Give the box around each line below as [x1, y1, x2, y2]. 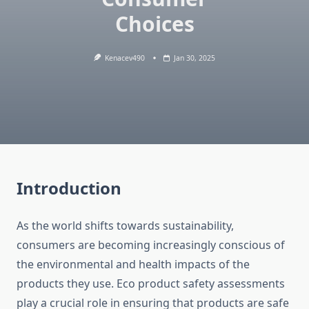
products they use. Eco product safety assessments [17, 276, 285, 292]
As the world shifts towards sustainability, [17, 218, 234, 234]
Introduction [17, 177, 121, 200]
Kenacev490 [105, 53, 146, 63]
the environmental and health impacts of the [17, 257, 250, 272]
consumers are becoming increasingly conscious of [17, 237, 285, 253]
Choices [114, 10, 195, 38]
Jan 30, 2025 [174, 53, 216, 63]
